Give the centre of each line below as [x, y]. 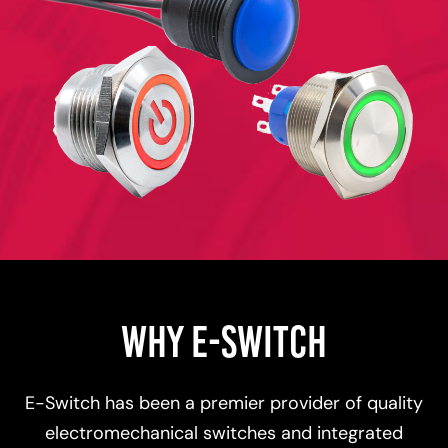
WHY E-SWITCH [224, 341]
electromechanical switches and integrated [224, 435]
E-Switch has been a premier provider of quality [224, 405]
